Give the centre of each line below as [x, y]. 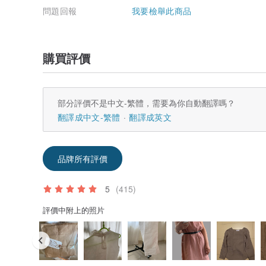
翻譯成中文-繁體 [89, 117]
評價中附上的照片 [74, 210]
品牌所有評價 [83, 159]
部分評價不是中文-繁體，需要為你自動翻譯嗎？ [146, 103]
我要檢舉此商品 [162, 11]
